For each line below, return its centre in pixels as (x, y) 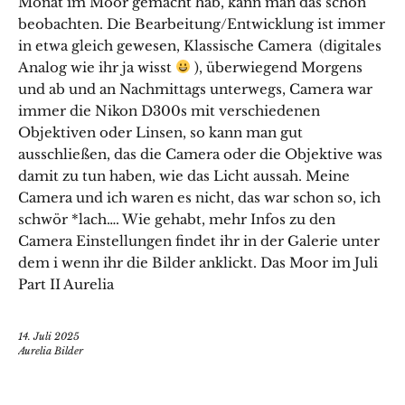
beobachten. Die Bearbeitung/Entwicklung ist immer (202, 24)
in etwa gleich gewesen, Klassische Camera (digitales (200, 45)
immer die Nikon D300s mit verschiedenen (169, 110)
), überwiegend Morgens (277, 67)
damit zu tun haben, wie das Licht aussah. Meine (184, 175)
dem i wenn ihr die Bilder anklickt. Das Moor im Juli (198, 262)
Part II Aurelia (66, 284)
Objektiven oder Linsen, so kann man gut (160, 132)
